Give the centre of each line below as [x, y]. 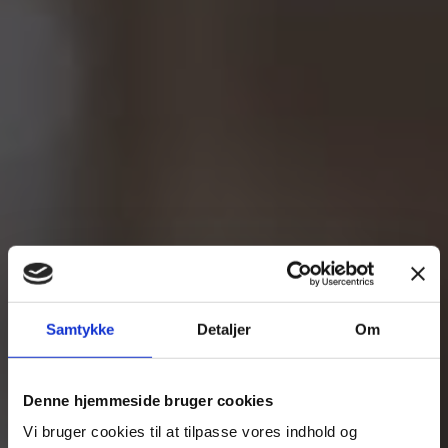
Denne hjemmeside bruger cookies [148, 400]
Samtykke [80, 329]
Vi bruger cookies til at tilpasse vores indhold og [190, 431]
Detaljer [224, 329]
